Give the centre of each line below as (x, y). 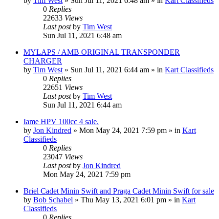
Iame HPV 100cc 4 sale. (61, 121)
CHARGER (43, 61)
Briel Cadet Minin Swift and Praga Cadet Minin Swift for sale (119, 191)
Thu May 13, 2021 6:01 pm (123, 199)
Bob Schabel (53, 199)
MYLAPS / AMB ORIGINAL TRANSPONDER (102, 52)
